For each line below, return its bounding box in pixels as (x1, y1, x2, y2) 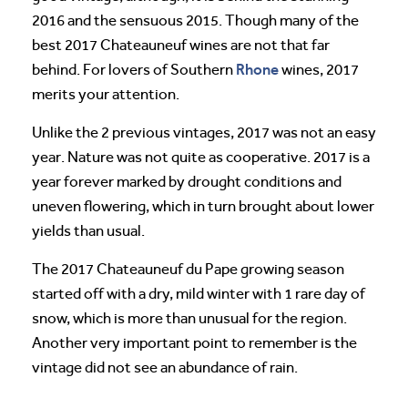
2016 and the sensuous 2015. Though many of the (32, 11, 359, 29)
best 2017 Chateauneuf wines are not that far (32, 36, 330, 54)
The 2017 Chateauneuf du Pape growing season (32, 260, 344, 278)
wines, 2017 (279, 60, 359, 78)
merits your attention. (32, 85, 179, 103)
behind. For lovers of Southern (32, 60, 236, 78)
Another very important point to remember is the (32, 333, 357, 352)
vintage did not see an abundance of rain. (32, 358, 298, 376)
